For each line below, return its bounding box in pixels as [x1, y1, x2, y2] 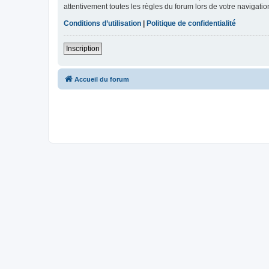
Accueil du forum [74, 76, 129, 83]
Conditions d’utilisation [64, 19, 141, 28]
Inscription [66, 44, 100, 53]
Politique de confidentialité [147, 19, 236, 28]
